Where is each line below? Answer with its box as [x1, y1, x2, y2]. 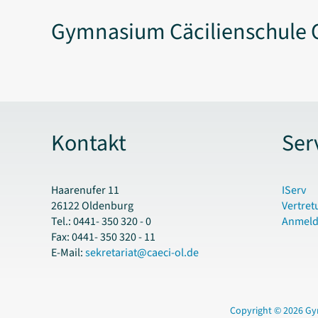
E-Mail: [51, 245, 85, 261]
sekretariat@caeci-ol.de [85, 245, 199, 261]
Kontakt [51, 126, 126, 160]
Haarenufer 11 [51, 182, 119, 199]
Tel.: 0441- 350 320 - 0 [51, 214, 151, 230]
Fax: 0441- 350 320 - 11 [51, 229, 155, 246]
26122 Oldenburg [51, 198, 133, 214]
